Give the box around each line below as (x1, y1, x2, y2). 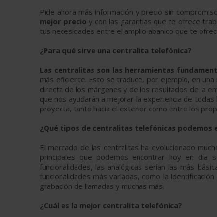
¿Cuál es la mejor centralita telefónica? (40, 201, 182, 210)
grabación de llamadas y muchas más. (40, 181, 164, 191)
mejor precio (40, 16, 87, 26)
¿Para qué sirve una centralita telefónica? (40, 46, 192, 55)
